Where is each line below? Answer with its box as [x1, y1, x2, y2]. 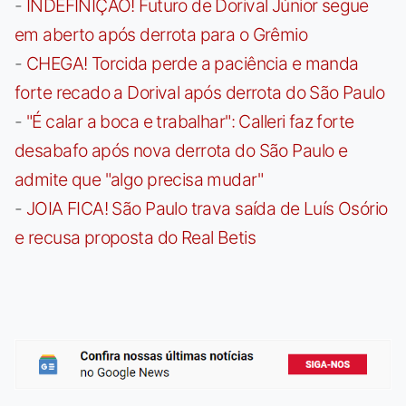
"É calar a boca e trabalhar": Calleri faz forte [25, 111, 354, 133]
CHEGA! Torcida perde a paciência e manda [25, 53, 359, 75]
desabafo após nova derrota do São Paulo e [14, 140, 348, 162]
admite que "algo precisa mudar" [14, 169, 263, 191]
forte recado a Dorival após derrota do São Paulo [14, 82, 385, 104]
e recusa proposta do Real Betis [14, 227, 256, 249]
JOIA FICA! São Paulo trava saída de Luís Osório [25, 198, 388, 220]
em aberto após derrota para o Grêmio [14, 24, 308, 46]
